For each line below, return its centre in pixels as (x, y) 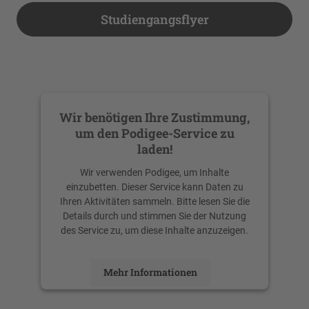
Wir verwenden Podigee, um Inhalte (154, 172)
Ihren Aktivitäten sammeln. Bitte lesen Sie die (154, 201)
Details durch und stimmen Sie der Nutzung (154, 216)
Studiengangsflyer (154, 19)
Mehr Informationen (150, 272)
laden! (154, 149)
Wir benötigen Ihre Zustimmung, (154, 117)
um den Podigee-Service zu (154, 133)
